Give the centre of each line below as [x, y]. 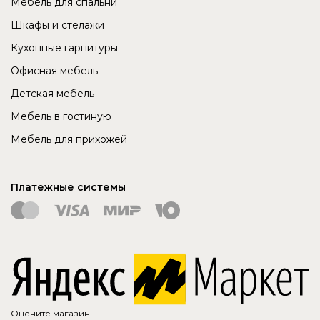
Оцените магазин [50, 313]
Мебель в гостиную [61, 117]
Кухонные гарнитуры [64, 48]
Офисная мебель [54, 71]
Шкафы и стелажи [57, 25]
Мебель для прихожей [69, 140]
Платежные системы [68, 187]
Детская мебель [52, 94]
